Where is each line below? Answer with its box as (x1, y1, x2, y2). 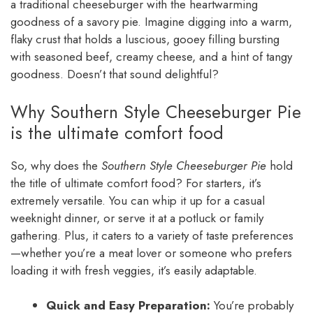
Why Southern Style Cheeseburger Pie (10, 99, 301, 124)
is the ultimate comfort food (10, 119, 224, 145)
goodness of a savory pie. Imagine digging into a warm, (10, 13, 292, 31)
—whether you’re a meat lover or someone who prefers (10, 244, 292, 261)
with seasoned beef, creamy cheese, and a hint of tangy (10, 48, 292, 66)
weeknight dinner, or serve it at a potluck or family (10, 209, 263, 226)
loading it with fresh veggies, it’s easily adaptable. (10, 261, 257, 279)
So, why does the (10, 156, 101, 174)
